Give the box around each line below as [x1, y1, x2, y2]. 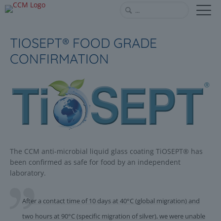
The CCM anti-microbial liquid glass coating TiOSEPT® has [10, 146, 203, 156]
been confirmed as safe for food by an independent [10, 157, 181, 167]
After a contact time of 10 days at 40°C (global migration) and [22, 196, 200, 205]
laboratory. [10, 168, 46, 178]
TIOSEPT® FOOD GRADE [10, 35, 157, 51]
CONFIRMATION [10, 50, 109, 67]
